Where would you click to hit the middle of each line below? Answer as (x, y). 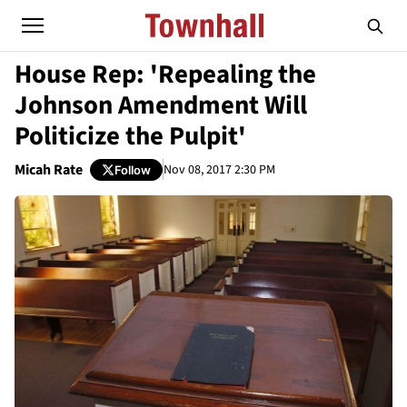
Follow (133, 169)
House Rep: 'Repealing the (165, 74)
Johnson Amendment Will (161, 105)
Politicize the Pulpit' (130, 136)
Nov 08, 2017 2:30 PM (219, 169)
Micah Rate (49, 170)
